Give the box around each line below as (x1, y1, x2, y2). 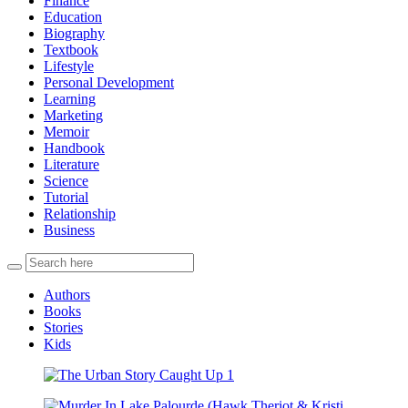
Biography (44, 25, 105, 41)
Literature (44, 156, 99, 172)
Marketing (44, 107, 103, 123)
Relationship (44, 205, 116, 221)
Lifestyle (44, 57, 94, 74)
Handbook (44, 139, 105, 156)
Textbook (44, 41, 98, 57)
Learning (44, 90, 96, 107)
